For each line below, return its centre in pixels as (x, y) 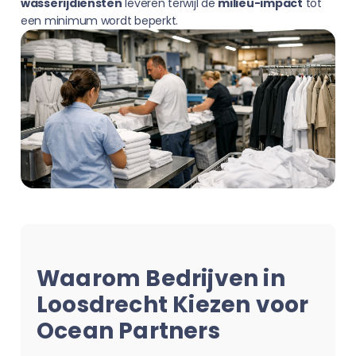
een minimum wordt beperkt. (99, 21)
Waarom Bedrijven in (161, 279)
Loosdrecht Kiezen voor (173, 305)
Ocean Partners (128, 331)
